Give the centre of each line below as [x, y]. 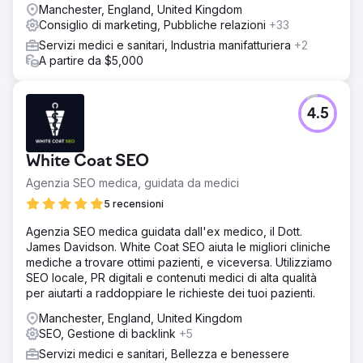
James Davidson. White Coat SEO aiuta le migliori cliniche [178, 247]
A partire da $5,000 [91, 60]
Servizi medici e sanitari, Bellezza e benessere [164, 354]
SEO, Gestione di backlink [109, 333]
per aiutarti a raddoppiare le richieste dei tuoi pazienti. [171, 293]
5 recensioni [134, 204]
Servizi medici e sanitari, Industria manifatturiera [167, 45]
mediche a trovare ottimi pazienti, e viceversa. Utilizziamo [179, 262]
